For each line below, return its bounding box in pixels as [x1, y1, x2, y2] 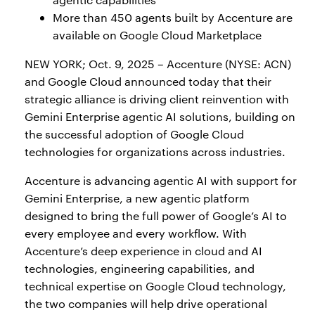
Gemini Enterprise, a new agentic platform [25, 191, 250, 205]
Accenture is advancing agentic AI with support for [25, 173, 297, 188]
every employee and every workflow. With [25, 226, 247, 240]
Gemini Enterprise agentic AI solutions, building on [25, 109, 295, 124]
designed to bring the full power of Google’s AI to [25, 208, 287, 223]
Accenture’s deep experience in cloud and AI [25, 243, 262, 258]
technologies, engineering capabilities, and [25, 261, 255, 276]
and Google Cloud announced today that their [25, 74, 271, 89]
